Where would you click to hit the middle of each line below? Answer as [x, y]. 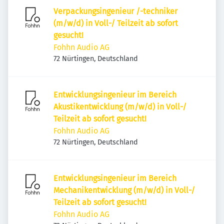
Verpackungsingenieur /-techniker [115, 11]
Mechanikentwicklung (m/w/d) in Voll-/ [124, 190]
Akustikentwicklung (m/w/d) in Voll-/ [120, 107]
